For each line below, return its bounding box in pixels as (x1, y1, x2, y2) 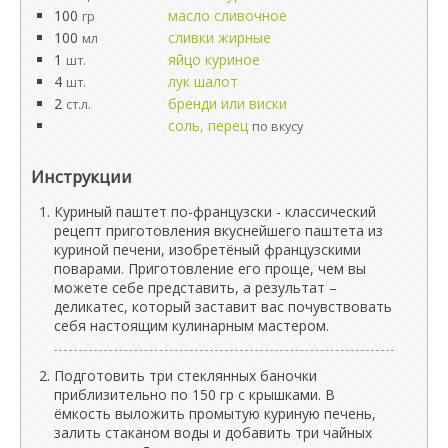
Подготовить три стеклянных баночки (54, 366, 317, 385)
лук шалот (168, 72, 238, 91)
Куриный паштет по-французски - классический (54, 202, 376, 221)
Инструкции (31, 165, 132, 188)
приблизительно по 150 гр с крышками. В (54, 385, 335, 404)
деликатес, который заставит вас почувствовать (54, 297, 392, 316)
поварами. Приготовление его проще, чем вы (54, 259, 366, 278)
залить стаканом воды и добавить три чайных (54, 423, 372, 442)
